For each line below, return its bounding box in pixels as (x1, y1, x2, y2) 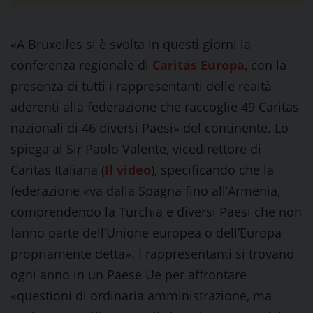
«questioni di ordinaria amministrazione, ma (10, 287, 272, 304)
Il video (105, 161, 151, 178)
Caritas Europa (152, 57, 245, 73)
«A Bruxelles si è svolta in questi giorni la (10, 36, 251, 52)
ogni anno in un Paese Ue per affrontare (10, 266, 247, 283)
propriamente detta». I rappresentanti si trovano (10, 245, 294, 262)
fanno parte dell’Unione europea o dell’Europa (10, 224, 282, 241)
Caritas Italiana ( (10, 161, 105, 178)
